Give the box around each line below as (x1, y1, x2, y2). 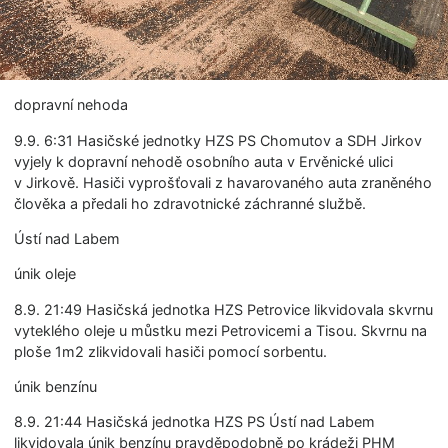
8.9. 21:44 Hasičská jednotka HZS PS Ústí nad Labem (14, 413, 376, 431)
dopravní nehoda (14, 96, 129, 114)
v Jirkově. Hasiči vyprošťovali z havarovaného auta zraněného (14, 173, 433, 191)
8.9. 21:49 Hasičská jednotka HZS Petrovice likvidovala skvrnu (14, 300, 434, 318)
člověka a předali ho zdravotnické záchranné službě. (14, 194, 367, 212)
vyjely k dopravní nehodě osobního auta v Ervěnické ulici (14, 152, 394, 170)
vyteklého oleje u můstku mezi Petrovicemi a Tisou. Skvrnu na (14, 321, 428, 339)
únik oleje (14, 265, 77, 283)
